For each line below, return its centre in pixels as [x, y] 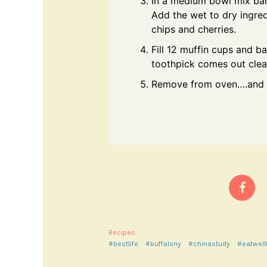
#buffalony [163, 243]
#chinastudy [209, 243]
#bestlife [123, 243]
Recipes [122, 232]
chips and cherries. [194, 29]
